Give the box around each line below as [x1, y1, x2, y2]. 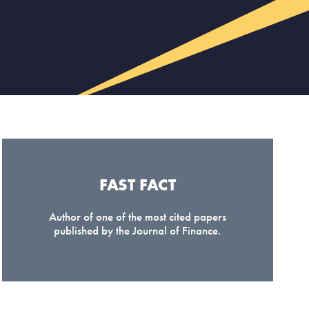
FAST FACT [99, 174, 176, 195]
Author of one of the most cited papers [48, 209, 226, 224]
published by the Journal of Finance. [54, 223, 221, 238]
